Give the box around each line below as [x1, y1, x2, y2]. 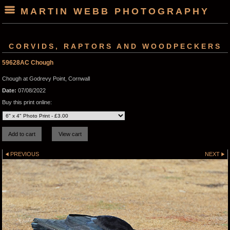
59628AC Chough [2, 59, 53, 66]
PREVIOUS [10, 150, 40, 157]
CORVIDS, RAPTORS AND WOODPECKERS [8, 42, 222, 50]
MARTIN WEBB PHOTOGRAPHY [21, 6, 209, 16]
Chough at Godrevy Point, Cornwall [2, 75, 90, 82]
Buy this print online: [2, 99, 52, 106]
